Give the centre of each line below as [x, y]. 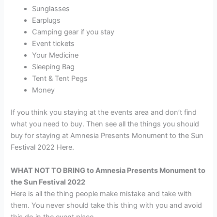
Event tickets [54, 44]
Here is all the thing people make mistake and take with [101, 194]
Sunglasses [51, 9]
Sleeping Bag [54, 67]
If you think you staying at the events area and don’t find [104, 113]
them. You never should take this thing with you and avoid [107, 205]
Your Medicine [55, 55]
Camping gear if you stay [73, 32]
